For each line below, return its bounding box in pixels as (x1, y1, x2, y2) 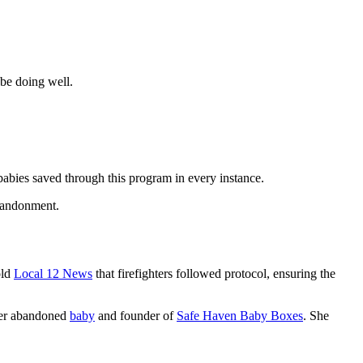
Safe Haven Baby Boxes (177, 309, 303, 323)
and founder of (95, 309, 177, 323)
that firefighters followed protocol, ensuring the (92, 267, 335, 281)
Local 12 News (14, 267, 92, 281)
